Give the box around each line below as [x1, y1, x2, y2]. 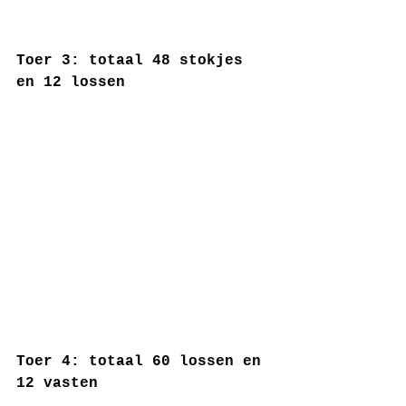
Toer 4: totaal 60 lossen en [16, 353, 270, 370]
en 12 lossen [16, 74, 125, 91]
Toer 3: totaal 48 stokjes [16, 53, 252, 69]
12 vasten [16, 375, 98, 391]
